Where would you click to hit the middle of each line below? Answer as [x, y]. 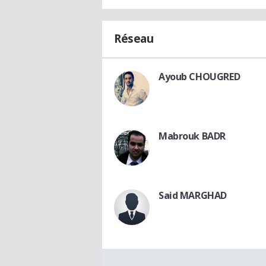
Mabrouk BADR [192, 136]
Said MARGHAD [193, 195]
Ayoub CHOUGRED [199, 76]
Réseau [134, 38]
